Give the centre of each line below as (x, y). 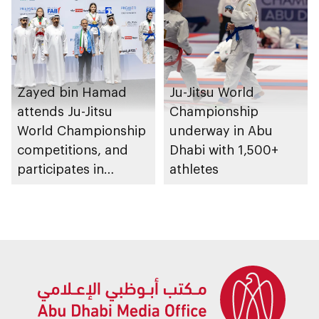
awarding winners (71, 188)
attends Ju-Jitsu (65, 111)
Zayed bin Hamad (72, 91)
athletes (194, 168)
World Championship (82, 130)
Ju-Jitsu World (212, 91)
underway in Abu (221, 130)
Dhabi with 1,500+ (224, 149)
